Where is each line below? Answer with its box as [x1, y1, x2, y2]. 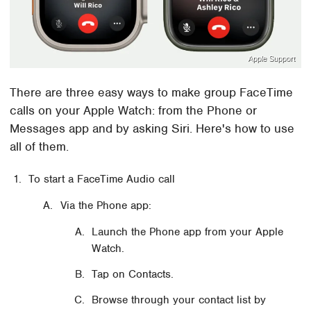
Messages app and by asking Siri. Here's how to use [10, 121, 295, 137]
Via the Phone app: [60, 199, 151, 213]
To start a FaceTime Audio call [28, 171, 176, 186]
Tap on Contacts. [92, 267, 174, 282]
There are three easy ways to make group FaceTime [10, 85, 294, 101]
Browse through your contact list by [92, 292, 267, 307]
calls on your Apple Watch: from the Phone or [10, 103, 258, 119]
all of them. [10, 139, 69, 155]
